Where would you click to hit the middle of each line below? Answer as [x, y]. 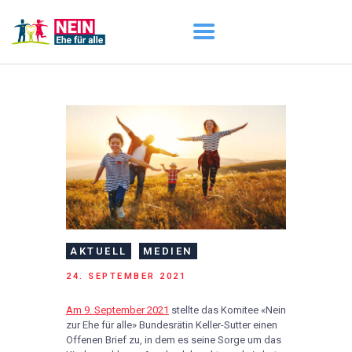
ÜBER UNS [102, 172]
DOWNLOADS [114, 195]
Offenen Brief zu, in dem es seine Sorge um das [174, 340]
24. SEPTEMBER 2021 [126, 277]
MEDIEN [168, 251]
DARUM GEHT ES [126, 149]
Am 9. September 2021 [117, 310]
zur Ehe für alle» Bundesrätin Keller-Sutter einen [172, 325]
